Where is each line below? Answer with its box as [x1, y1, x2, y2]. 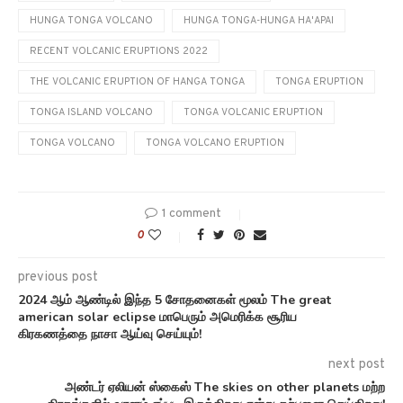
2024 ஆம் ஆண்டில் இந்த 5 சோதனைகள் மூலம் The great [18, 291, 331, 309]
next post [328, 356, 385, 374]
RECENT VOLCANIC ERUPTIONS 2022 [30, 45, 208, 58]
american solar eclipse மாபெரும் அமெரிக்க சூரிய [18, 309, 297, 327]
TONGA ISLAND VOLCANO [30, 106, 153, 120]
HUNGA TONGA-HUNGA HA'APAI [184, 14, 334, 28]
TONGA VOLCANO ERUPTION [146, 137, 284, 150]
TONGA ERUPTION [275, 76, 363, 89]
